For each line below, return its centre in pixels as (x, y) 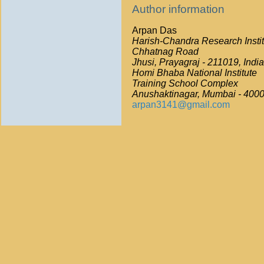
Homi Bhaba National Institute (194, 73)
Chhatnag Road (165, 52)
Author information (178, 9)
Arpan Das (154, 30)
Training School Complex (185, 83)
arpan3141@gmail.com (181, 105)
